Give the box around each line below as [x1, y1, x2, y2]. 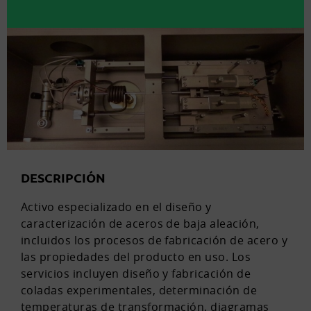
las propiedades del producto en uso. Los [21, 249, 251, 265]
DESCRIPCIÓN [21, 169, 106, 186]
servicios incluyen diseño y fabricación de [21, 266, 251, 282]
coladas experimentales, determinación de [21, 283, 258, 299]
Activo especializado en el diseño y [21, 199, 212, 215]
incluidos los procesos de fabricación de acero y [21, 233, 288, 249]
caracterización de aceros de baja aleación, [21, 216, 260, 232]
